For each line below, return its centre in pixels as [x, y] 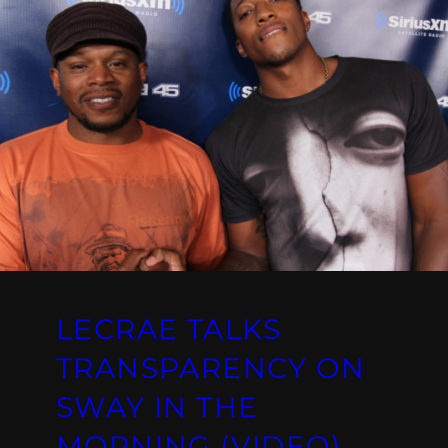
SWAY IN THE [157, 407]
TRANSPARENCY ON [210, 368]
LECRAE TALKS [169, 329]
